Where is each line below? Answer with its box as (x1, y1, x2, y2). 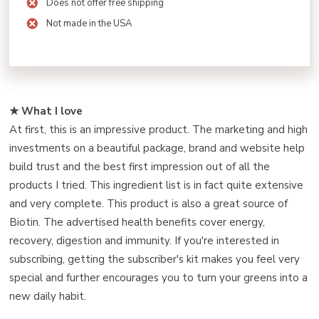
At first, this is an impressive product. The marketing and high (9, 122, 308, 137)
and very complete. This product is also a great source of (9, 196, 288, 211)
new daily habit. (9, 288, 86, 303)
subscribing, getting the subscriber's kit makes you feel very (9, 251, 300, 266)
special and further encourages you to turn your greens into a (9, 270, 308, 285)
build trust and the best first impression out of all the (9, 159, 270, 174)
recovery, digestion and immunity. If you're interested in (9, 233, 279, 248)
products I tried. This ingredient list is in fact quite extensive (9, 177, 303, 192)
